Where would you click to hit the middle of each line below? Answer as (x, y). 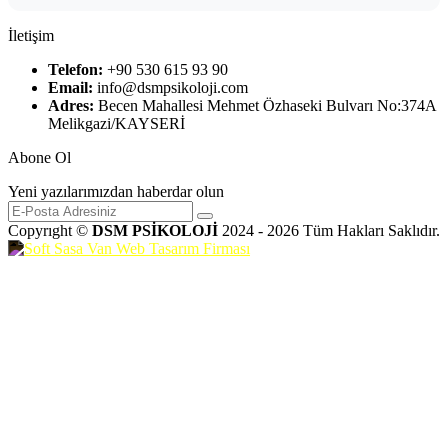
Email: (70, 88)
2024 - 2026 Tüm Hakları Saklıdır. (329, 231)
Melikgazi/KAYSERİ (116, 124)
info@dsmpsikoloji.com (170, 88)
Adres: (71, 106)
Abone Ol (39, 158)
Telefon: (75, 70)
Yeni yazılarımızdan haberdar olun (116, 192)
